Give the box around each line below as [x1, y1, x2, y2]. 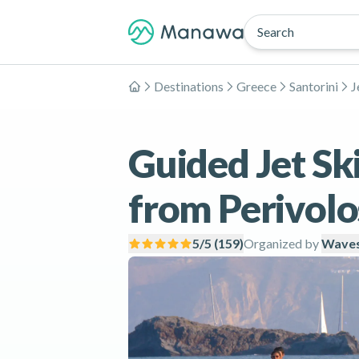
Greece [236, 79, 276, 94]
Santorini [289, 79, 338, 94]
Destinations [154, 79, 224, 94]
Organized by [244, 236, 319, 251]
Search [257, 24, 294, 39]
